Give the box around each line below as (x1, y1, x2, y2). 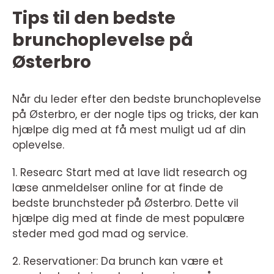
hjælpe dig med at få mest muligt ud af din (12, 122, 246, 137)
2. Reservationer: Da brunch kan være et (12, 254, 223, 268)
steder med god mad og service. (12, 226, 188, 241)
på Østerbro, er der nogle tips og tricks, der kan (12, 107, 259, 122)
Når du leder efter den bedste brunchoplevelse (12, 92, 261, 106)
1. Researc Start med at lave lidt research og (12, 165, 247, 180)
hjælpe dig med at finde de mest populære (12, 211, 245, 226)
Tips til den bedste (12, 6, 176, 30)
